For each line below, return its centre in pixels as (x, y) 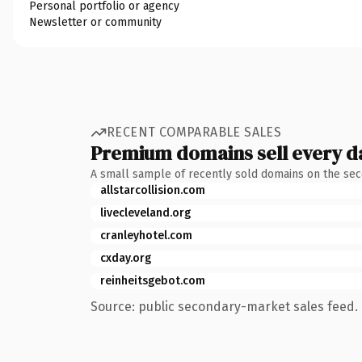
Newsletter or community (95, 22)
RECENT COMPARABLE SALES (194, 132)
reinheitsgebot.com (153, 280)
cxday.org (126, 258)
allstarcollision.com (153, 190)
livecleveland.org (145, 213)
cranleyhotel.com (146, 235)
